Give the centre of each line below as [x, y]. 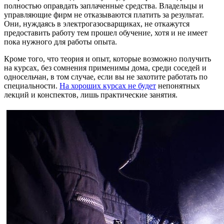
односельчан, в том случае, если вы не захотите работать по [106, 76]
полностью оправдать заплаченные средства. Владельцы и [104, 5]
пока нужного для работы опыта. [60, 41]
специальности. [32, 85]
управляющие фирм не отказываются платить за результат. [104, 14]
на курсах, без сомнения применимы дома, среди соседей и [105, 67]
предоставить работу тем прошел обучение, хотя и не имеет [106, 32]
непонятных [178, 85]
